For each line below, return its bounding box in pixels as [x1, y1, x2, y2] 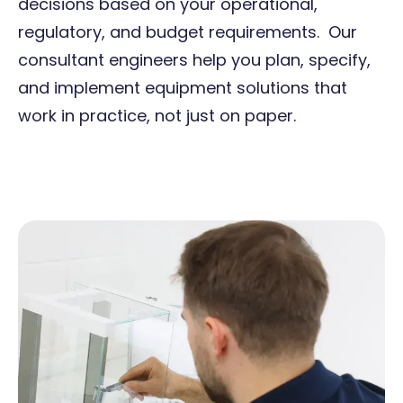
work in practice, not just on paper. [18, 103, 296, 127]
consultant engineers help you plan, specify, [18, 48, 371, 71]
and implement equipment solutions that [18, 76, 347, 99]
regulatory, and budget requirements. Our [18, 20, 357, 43]
